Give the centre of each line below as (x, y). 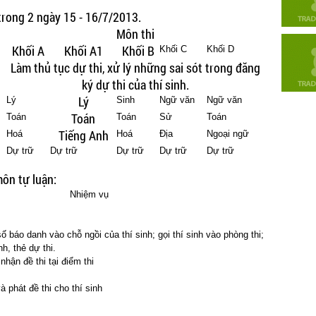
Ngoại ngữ (228, 134)
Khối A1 (83, 51)
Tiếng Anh (83, 135)
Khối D (220, 49)
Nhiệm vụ (89, 194)
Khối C (173, 49)
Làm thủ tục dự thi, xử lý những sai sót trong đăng (135, 68)
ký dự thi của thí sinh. (135, 85)
